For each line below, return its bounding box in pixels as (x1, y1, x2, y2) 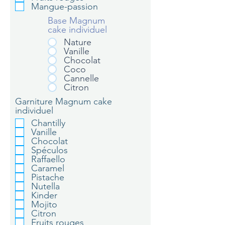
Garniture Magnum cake (15, 96, 112, 107)
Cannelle (64, 73, 99, 84)
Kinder (31, 190, 57, 201)
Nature (64, 37, 91, 48)
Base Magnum (48, 15, 105, 26)
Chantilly (31, 118, 65, 129)
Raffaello (31, 154, 65, 165)
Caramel (31, 163, 64, 174)
